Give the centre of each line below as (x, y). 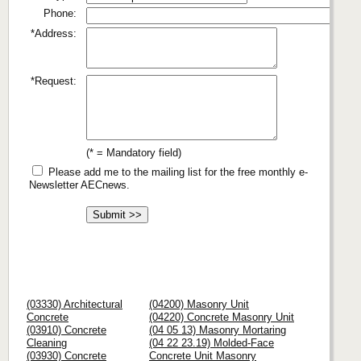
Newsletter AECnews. (79, 185)
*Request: (54, 81)
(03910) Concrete (66, 330)
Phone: (60, 13)
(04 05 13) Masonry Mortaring (218, 330)
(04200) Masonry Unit (199, 304)
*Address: (54, 33)
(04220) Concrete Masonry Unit (222, 317)
